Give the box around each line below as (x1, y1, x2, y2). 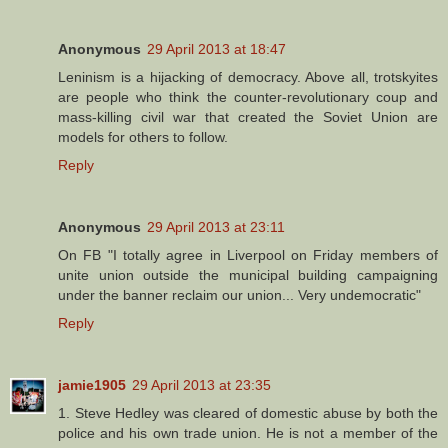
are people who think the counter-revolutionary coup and (58, 88, 438, 105)
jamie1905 (58, 376, 126, 393)
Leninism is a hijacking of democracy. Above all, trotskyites (58, 68, 438, 85)
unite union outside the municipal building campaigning (58, 266, 438, 283)
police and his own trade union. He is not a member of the (58, 424, 438, 441)
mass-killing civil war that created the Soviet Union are (58, 108, 438, 125)
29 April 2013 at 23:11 (147, 218, 285, 235)
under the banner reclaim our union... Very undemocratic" (58, 286, 421, 303)
